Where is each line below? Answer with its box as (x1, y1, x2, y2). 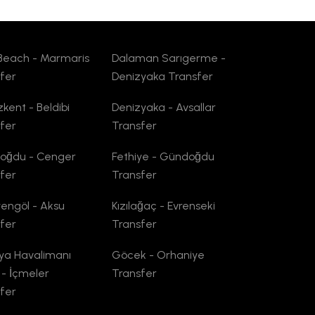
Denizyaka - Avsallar (111, 101, 216, 114)
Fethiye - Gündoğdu (111, 150, 214, 163)
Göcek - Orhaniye (111, 248, 205, 262)
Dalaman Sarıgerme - (111, 51, 226, 65)
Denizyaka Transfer (111, 70, 213, 83)
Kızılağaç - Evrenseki (111, 199, 215, 212)
